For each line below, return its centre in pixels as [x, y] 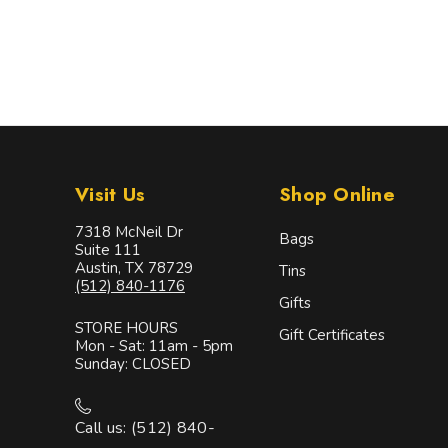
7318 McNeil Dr [129, 232]
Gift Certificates [332, 335]
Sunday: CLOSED [133, 364]
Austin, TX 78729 [134, 268]
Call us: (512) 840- [145, 428]
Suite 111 [108, 250]
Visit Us [110, 194]
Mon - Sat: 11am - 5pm [154, 346]
